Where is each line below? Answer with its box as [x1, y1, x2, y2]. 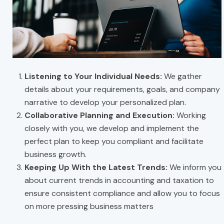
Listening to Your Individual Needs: [24, 70, 162, 81]
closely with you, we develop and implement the [24, 122, 199, 133]
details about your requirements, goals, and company [24, 83, 220, 94]
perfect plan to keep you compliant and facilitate [24, 135, 203, 146]
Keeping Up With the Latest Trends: [24, 161, 167, 172]
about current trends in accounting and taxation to [24, 174, 214, 185]
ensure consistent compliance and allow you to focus [24, 187, 220, 198]
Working [174, 109, 206, 120]
